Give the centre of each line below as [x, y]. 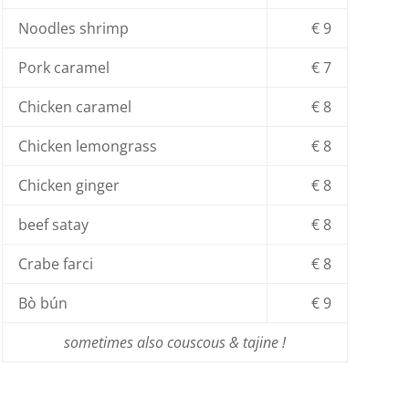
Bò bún [42, 304]
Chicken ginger [68, 186]
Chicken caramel [74, 107]
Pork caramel [63, 68]
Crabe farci [55, 264]
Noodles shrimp [73, 29]
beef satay [53, 225]
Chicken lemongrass [87, 147]
